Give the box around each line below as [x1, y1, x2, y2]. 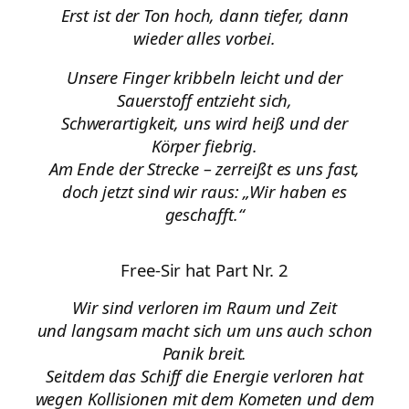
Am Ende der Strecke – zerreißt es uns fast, [48, 157, 361, 181]
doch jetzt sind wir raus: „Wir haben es [61, 180, 348, 204]
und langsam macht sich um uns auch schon [37, 319, 372, 342]
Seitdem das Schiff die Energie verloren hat [46, 364, 363, 388]
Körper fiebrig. [151, 134, 258, 158]
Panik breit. [162, 341, 247, 365]
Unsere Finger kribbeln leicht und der [66, 66, 343, 89]
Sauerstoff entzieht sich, [116, 89, 293, 112]
